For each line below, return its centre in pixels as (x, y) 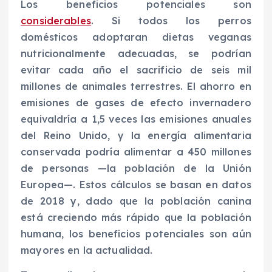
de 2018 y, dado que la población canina (136, 201)
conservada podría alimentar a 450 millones (136, 151)
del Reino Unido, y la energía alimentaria (136, 135)
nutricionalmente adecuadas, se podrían (136, 53)
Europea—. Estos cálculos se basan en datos (136, 184)
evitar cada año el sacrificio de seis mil (136, 70)
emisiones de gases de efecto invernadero (136, 102)
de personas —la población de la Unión (136, 168)
